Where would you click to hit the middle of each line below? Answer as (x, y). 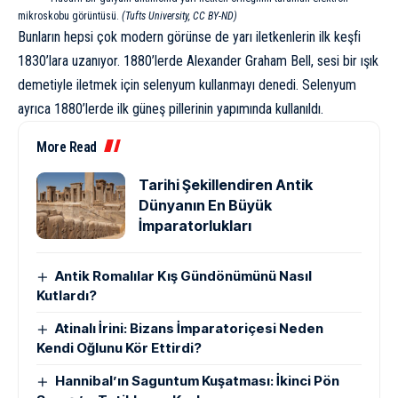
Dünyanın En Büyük (205, 205)
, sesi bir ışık (345, 60)
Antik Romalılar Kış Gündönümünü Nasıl (184, 275)
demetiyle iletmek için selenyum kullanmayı (138, 84)
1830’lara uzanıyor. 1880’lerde (102, 60)
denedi (277, 84)
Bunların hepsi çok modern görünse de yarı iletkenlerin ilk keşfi (189, 36)
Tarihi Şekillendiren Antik (226, 184)
